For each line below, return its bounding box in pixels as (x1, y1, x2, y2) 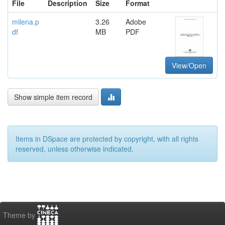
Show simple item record (14, 91, 92, 102)
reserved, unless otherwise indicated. (16, 143, 134, 154)
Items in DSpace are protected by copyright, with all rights (16, 133, 198, 144)
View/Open (172, 60, 206, 70)
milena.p (12, 16, 39, 27)
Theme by (3, 209, 37, 220)
